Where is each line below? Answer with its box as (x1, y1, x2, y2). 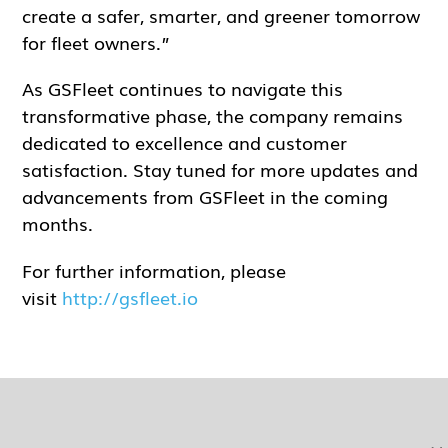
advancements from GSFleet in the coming (22, 183, 389, 210)
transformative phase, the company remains (22, 102, 404, 129)
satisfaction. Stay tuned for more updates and (22, 156, 419, 183)
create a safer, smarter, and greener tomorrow (22, 2, 421, 29)
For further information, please (22, 256, 287, 283)
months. (22, 210, 94, 237)
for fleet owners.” (22, 29, 171, 56)
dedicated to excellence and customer (22, 129, 348, 156)
